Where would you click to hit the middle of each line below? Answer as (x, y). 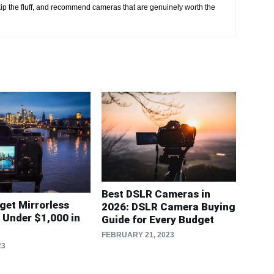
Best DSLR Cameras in (156, 194)
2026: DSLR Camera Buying (168, 206)
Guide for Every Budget (158, 219)
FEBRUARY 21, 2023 (138, 235)
